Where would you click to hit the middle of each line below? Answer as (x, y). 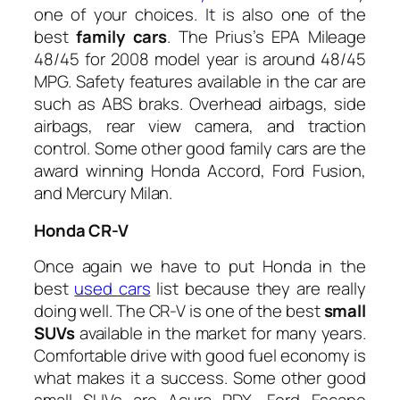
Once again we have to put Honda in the (200, 267)
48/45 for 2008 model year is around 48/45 (200, 59)
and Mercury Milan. (104, 193)
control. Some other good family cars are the (200, 149)
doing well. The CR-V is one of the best (179, 311)
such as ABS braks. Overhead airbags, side (200, 104)
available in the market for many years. (222, 333)
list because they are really (258, 289)
